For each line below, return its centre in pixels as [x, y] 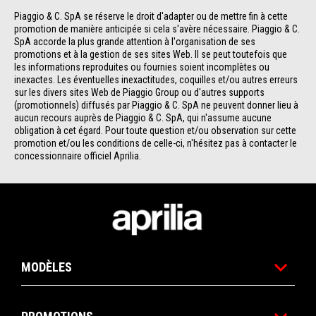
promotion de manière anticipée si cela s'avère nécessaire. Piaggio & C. [158, 29]
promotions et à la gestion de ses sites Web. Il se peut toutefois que [152, 55]
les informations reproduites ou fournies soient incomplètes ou [143, 67]
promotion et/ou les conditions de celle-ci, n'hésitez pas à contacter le [157, 144]
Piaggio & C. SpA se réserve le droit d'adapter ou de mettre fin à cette [152, 17]
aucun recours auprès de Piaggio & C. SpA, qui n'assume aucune [144, 118]
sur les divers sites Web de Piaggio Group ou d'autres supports [140, 93]
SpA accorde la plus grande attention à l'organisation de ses [136, 42]
